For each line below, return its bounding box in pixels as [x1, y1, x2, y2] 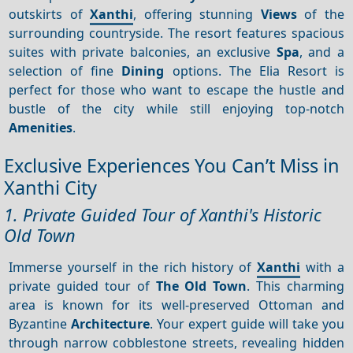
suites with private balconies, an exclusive [9, 43, 277, 61]
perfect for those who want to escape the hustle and [9, 80, 344, 98]
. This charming [247, 277, 344, 295]
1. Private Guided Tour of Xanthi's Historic [4, 203, 321, 227]
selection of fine [9, 61, 122, 80]
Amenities [9, 118, 73, 136]
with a [300, 258, 344, 276]
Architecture [71, 314, 150, 333]
